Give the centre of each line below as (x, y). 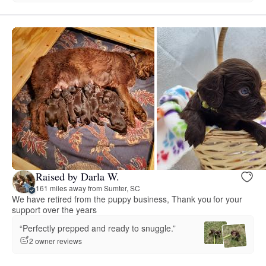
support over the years (54, 209)
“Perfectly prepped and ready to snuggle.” (98, 228)
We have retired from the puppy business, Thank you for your (127, 199)
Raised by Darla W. (77, 177)
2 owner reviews (56, 240)
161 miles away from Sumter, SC (88, 188)
